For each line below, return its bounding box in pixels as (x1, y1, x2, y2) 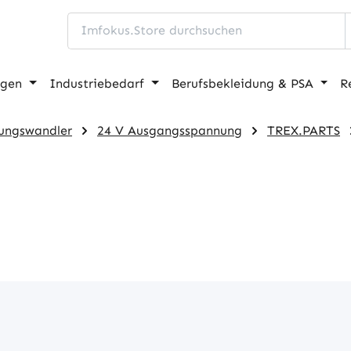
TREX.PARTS (267, 122, 340, 138)
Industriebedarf (49, 75, 145, 91)
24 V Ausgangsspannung (97, 122, 242, 138)
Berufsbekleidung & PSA (171, 75, 313, 91)
